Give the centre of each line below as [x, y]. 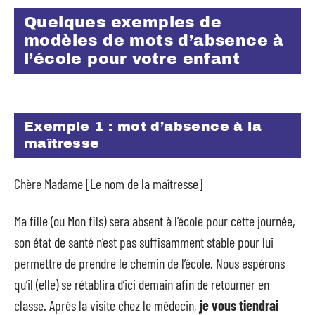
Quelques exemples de [123, 22]
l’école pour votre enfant [132, 59]
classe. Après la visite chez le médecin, [107, 305]
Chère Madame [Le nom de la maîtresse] [108, 184]
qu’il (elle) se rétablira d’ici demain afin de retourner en [142, 284]
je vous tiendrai [239, 305]
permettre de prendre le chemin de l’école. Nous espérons [149, 263]
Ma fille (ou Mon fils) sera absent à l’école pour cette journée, [155, 220]
